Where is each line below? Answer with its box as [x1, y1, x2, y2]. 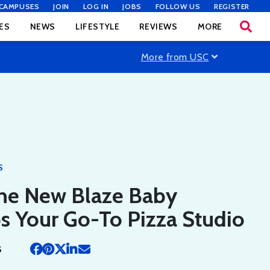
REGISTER [214, 2, 250, 11]
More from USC [140, 51, 209, 63]
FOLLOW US [155, 2, 201, 11]
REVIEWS [139, 21, 178, 32]
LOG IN [83, 2, 109, 11]
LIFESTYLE [75, 21, 120, 32]
